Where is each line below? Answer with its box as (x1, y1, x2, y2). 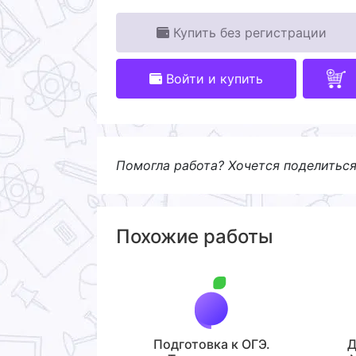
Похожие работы (116, 224, 273, 248)
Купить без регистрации (168, 24, 327, 41)
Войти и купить (162, 70, 263, 87)
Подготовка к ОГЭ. (153, 335, 270, 352)
